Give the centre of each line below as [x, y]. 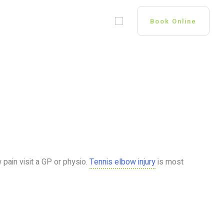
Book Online [173, 21]
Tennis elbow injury [122, 162]
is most [169, 162]
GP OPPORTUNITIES [67, 21]
